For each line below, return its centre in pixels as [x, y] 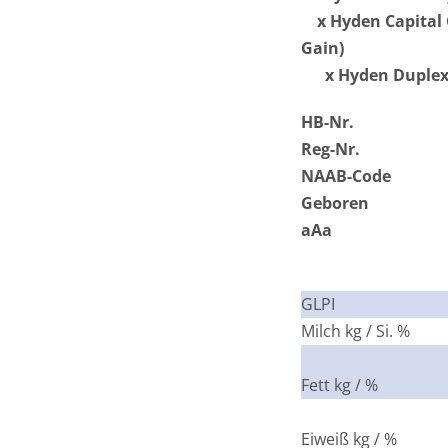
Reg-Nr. [330, 148]
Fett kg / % [339, 384]
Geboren [334, 202]
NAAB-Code [345, 175]
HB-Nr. [327, 121]
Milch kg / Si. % [355, 330]
